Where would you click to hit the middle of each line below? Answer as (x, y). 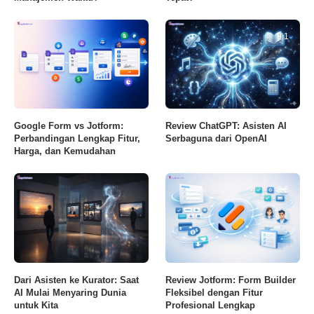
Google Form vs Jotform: (69, 126)
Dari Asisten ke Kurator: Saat (76, 280)
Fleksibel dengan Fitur (214, 293)
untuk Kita (36, 306)
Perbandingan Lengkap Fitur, (77, 139)
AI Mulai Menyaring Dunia (70, 293)
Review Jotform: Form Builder (231, 280)
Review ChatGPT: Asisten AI (226, 126)
